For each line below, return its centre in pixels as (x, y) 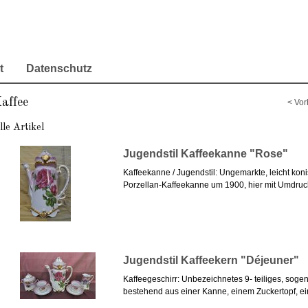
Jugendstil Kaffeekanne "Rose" (205, 154)
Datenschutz (59, 68)
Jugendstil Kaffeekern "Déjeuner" (211, 261)
